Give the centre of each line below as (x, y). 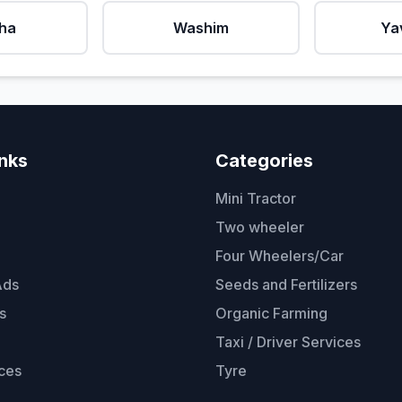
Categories (264, 161)
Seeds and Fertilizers (286, 284)
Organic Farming (271, 313)
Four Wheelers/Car (280, 256)
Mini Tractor (256, 198)
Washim (201, 28)
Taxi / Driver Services (288, 342)
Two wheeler (260, 227)
